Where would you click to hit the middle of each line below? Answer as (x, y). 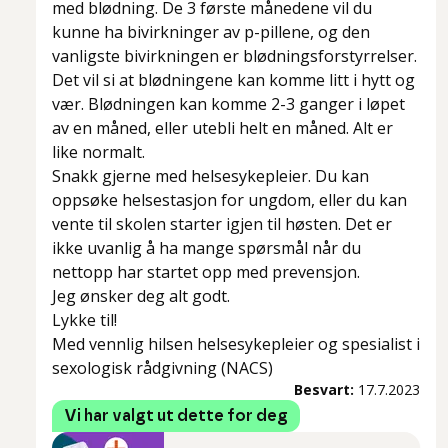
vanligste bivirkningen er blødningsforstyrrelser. (234, 56)
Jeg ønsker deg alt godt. (141, 296)
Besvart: (324, 390)
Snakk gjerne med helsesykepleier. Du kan (210, 176)
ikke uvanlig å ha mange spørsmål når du (206, 248)
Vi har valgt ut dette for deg (176, 416)
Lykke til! (84, 320)
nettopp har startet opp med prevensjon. (206, 272)
